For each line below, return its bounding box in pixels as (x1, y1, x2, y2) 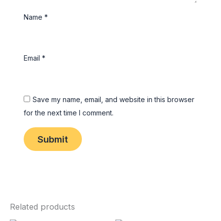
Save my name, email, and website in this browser (33, 95, 195, 104)
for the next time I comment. (24, 108, 114, 117)
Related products (10, 202, 75, 212)
